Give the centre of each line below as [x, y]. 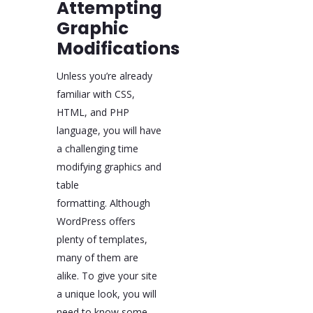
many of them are [97, 258]
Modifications [118, 48]
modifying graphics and [109, 167]
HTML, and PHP [93, 112]
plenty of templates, [102, 240]
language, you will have [109, 131]
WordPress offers [96, 221]
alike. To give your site [107, 276]
